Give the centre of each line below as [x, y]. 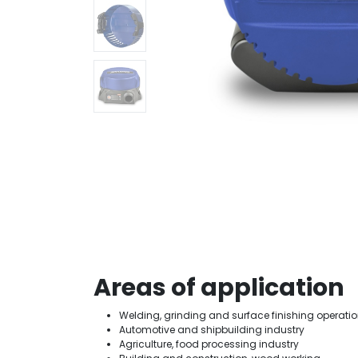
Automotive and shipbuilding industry [212, 330]
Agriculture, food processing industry [209, 344]
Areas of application [219, 288]
